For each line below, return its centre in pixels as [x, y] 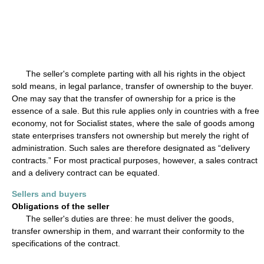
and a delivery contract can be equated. [86, 173]
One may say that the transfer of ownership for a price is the [124, 98]
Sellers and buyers [49, 194]
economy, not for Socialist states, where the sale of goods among [133, 123]
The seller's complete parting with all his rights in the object [128, 74]
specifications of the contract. [66, 243]
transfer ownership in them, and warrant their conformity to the [128, 231]
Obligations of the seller [60, 206]
